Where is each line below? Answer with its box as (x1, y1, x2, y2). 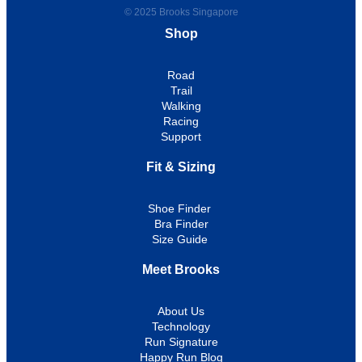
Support (161, 129, 201, 143)
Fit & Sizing (146, 159, 216, 174)
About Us (158, 304, 204, 318)
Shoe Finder (148, 201, 214, 215)
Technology (152, 319, 210, 333)
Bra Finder (154, 217, 208, 230)
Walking (161, 99, 201, 112)
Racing (163, 114, 199, 128)
